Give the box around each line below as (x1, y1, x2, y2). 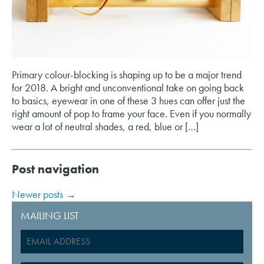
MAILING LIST (21, 209, 79, 223)
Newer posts (12, 187, 65, 202)
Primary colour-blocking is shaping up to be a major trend (12, 67, 242, 81)
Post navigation (12, 161, 99, 177)
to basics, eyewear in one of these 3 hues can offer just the (12, 93, 245, 107)
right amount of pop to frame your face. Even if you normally (12, 106, 251, 120)
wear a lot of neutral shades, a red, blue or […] (12, 119, 199, 133)
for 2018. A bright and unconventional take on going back (12, 80, 244, 94)
